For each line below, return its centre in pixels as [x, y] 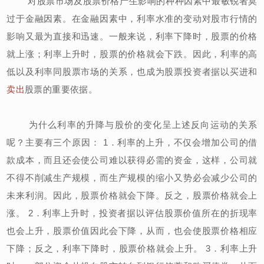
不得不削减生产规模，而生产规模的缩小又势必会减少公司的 [132, 177]
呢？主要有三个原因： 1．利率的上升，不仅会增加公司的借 [132, 142]
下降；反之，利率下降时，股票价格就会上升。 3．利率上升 [132, 248]
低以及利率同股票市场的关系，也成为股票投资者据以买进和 [132, 71]
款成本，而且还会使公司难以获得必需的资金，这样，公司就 [132, 160]
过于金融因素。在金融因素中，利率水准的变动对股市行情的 [132, 18]
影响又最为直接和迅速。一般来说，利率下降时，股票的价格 [132, 36]
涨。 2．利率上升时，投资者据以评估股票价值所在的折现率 [132, 213]
